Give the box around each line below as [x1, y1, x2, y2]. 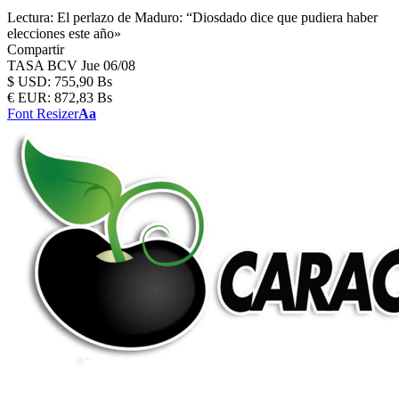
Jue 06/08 [81, 58, 135, 73]
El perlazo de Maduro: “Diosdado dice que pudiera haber [57, 10, 378, 25]
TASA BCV [7, 58, 81, 73]
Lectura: [7, 10, 53, 25]
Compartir [7, 42, 64, 57]
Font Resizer [7, 106, 78, 121]
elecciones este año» [7, 26, 121, 41]
